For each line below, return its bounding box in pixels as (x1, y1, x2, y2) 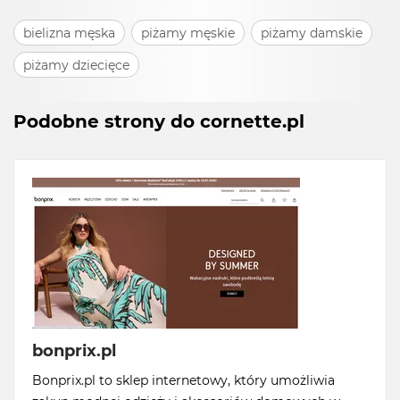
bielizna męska (23, 24, 115, 41)
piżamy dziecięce (23, 56, 129, 73)
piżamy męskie (141, 24, 235, 41)
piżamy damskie (261, 24, 362, 41)
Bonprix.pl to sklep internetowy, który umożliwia (32, 372, 335, 389)
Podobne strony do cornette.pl (13, 111, 304, 133)
